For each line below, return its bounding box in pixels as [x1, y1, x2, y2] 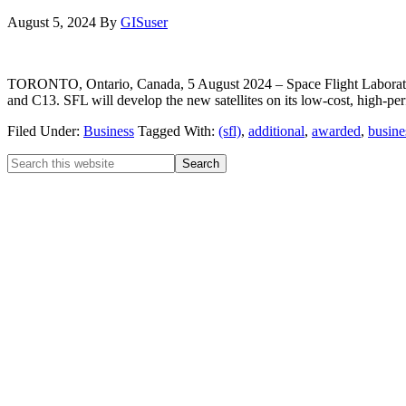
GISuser [121, 14, 168, 30]
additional [248, 122, 304, 139]
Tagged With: [138, 122, 218, 139]
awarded [312, 122, 361, 139]
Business [83, 122, 134, 139]
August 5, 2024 [7, 14, 96, 30]
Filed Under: [7, 122, 83, 139]
